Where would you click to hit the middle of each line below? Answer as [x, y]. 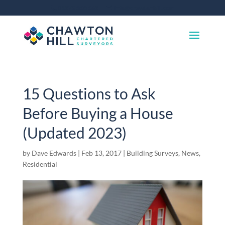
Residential [40, 164]
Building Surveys [152, 153]
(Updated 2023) [74, 133]
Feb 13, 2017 [101, 153]
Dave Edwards [54, 153]
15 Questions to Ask [89, 93]
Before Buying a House [98, 113]
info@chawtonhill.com [144, 8]
